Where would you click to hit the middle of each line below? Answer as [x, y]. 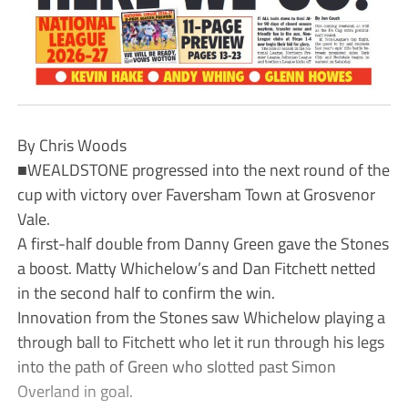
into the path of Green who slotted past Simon [176, 366]
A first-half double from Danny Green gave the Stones [203, 243]
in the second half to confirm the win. [146, 292]
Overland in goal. [75, 390]
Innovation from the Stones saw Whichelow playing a [201, 316]
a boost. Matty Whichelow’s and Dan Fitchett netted [196, 267]
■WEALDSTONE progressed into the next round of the [203, 169]
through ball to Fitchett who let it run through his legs [200, 341]
